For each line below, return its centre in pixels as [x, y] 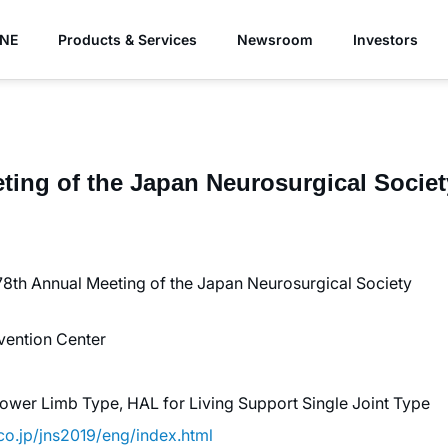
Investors [386, 39]
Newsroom [275, 39]
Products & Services [128, 39]
